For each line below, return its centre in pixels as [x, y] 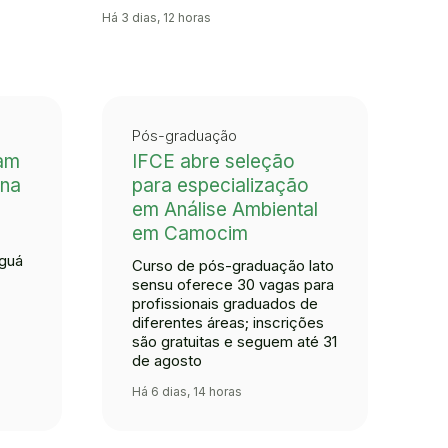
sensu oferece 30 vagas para [233, 285]
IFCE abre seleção [213, 162]
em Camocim [190, 234]
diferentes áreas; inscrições [228, 323]
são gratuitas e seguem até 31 [234, 342]
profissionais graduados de [225, 304]
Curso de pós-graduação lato [233, 266]
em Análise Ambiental [225, 210]
